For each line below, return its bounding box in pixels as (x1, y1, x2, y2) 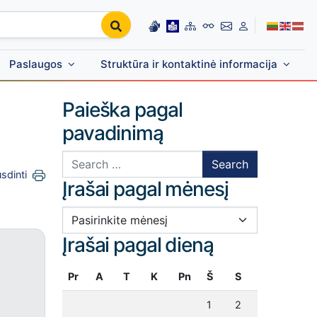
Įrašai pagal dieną (62, 233, 214, 257)
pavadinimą (62, 121, 163, 145)
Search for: (62, 152, 114, 164)
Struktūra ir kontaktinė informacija (100, 57, 277, 71)
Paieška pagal (62, 98, 183, 122)
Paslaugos (9, 57, 62, 71)
